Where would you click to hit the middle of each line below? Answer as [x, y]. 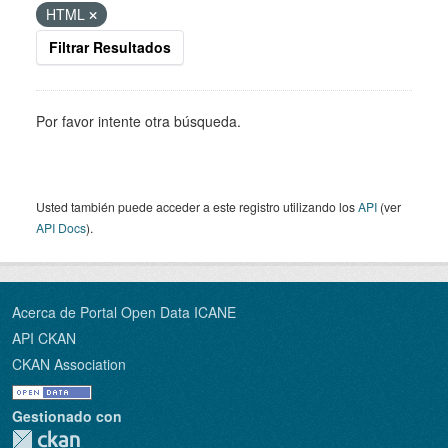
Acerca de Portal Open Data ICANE [124, 312]
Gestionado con [67, 416]
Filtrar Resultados [110, 47]
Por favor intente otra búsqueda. [138, 121]
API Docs [61, 227]
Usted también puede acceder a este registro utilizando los [197, 206]
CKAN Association [69, 364]
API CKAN [44, 338]
